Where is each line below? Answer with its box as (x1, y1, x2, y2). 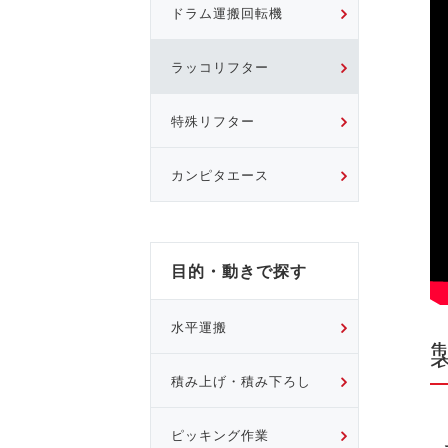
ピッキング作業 (170, 428, 269, 441)
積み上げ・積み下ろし (170, 374, 311, 387)
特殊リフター (170, 114, 255, 127)
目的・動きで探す (170, 260, 307, 282)
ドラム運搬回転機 (170, 6, 283, 19)
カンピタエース (170, 168, 269, 181)
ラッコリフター (170, 60, 269, 73)
